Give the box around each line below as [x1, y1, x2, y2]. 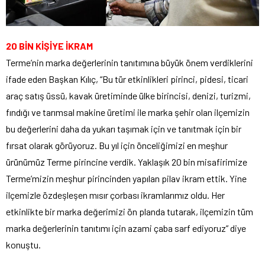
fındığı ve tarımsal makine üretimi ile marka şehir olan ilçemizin [6, 106, 250, 118]
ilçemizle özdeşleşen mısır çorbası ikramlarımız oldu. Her [6, 189, 225, 201]
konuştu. [6, 238, 41, 250]
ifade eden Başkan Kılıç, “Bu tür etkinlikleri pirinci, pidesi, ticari [6, 73, 248, 85]
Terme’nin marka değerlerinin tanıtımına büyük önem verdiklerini [6, 56, 253, 68]
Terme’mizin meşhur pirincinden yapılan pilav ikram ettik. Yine [6, 172, 247, 184]
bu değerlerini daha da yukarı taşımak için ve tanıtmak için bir [6, 122, 241, 134]
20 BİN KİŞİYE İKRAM [6, 40, 93, 51]
